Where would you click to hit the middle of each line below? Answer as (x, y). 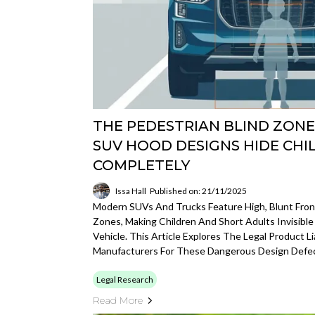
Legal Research (125, 279)
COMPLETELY (141, 165)
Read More (118, 300)
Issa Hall (131, 191)
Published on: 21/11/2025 (198, 191)
